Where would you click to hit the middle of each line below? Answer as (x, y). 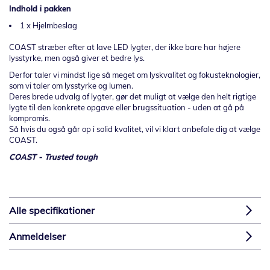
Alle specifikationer (52, 210)
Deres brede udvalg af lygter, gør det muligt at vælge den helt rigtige (133, 96)
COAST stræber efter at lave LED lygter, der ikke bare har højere (125, 47)
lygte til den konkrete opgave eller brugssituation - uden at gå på (127, 107)
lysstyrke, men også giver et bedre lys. (77, 58)
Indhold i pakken (40, 8)
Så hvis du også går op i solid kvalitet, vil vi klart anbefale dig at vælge (135, 129)
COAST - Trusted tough (53, 157)
